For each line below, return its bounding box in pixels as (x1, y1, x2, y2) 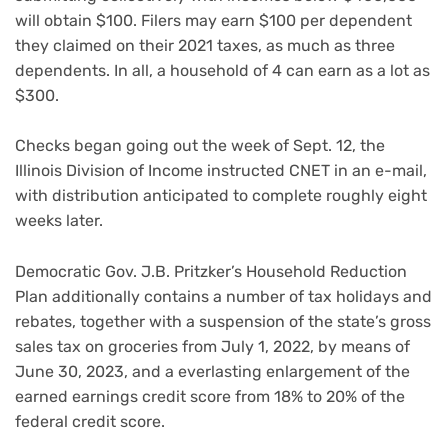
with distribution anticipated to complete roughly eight (15, 186, 427, 206)
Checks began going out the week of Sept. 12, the (15, 136, 385, 156)
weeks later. (15, 211, 103, 231)
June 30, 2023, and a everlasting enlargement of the (15, 361, 410, 381)
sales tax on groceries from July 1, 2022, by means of (15, 336, 410, 356)
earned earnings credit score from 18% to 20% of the (15, 386, 405, 406)
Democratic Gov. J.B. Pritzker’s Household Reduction (15, 261, 407, 281)
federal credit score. (15, 411, 165, 431)
